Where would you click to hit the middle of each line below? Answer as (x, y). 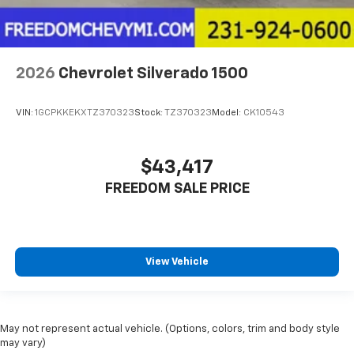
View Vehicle (177, 262)
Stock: (149, 113)
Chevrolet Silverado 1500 (153, 74)
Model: (228, 113)
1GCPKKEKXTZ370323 (85, 113)
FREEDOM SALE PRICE (177, 188)
